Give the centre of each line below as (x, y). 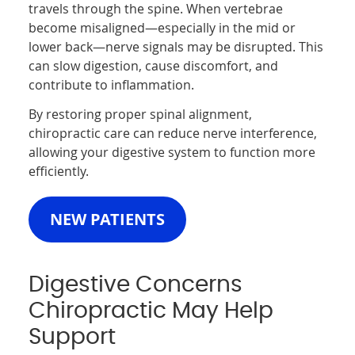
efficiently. (59, 171)
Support (73, 337)
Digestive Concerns (136, 285)
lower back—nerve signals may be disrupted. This (176, 46)
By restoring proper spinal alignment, (141, 114)
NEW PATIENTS (108, 219)
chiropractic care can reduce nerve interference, (173, 133)
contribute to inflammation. (112, 84)
